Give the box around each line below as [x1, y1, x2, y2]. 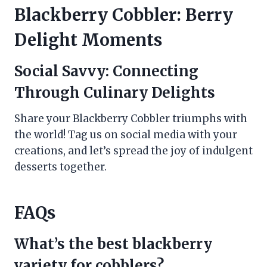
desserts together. [14, 160, 107, 174]
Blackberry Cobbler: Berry [14, 4, 233, 26]
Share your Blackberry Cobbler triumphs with [14, 112, 247, 126]
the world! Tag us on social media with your [14, 128, 237, 142]
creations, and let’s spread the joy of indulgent [14, 144, 253, 158]
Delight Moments [14, 29, 162, 51]
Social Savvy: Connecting [14, 62, 198, 81]
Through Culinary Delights [14, 83, 215, 103]
